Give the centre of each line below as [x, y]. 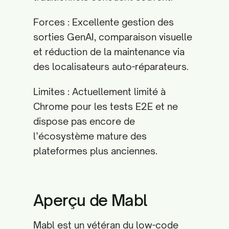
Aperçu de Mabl [90, 200]
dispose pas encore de [84, 121]
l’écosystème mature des [90, 136]
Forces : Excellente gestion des [104, 22]
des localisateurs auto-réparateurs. [111, 66]
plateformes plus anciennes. [95, 151]
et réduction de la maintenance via [109, 52]
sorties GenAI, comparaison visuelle [113, 37]
